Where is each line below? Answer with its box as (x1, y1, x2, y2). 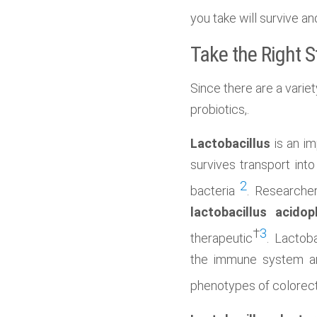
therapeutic (190, 231, 253, 246)
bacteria (190, 183, 241, 198)
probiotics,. (190, 102, 249, 117)
